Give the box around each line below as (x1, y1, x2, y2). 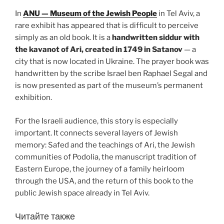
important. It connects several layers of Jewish (15, 128, 178, 137)
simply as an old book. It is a (15, 33, 112, 42)
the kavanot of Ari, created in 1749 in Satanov (15, 45, 182, 54)
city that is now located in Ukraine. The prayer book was (15, 57, 209, 66)
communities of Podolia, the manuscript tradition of (15, 152, 196, 161)
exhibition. (15, 93, 52, 102)
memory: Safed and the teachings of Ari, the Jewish (15, 140, 195, 149)
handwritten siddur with (112, 33, 199, 42)
